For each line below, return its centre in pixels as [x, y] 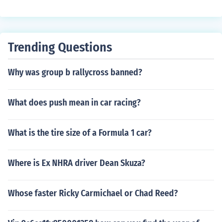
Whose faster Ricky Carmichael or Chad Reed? [93, 193]
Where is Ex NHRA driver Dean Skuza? [77, 163]
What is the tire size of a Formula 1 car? [80, 133]
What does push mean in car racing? [74, 103]
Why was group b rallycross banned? [75, 72]
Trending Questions [60, 47]
